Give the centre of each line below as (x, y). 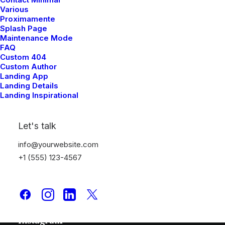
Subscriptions (48, 120)
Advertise (39, 134)
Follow (35, 182)
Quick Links (47, 81)
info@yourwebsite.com (58, 144)
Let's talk (37, 126)
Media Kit (38, 105)
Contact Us (41, 149)
